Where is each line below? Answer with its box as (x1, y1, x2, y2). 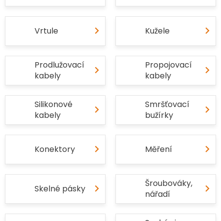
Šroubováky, (145, 178, 192, 189)
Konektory (35, 144, 75, 155)
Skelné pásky (35, 183, 85, 194)
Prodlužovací (35, 59, 84, 71)
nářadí (145, 188, 170, 200)
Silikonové (35, 99, 73, 110)
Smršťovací (145, 99, 189, 110)
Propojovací (145, 59, 192, 71)
